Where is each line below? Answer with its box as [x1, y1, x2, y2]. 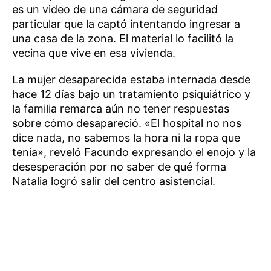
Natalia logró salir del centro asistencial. [12, 175, 215, 188]
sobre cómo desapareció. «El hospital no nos [12, 117, 241, 130]
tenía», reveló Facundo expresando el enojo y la [12, 146, 256, 159]
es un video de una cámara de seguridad [12, 3, 218, 16]
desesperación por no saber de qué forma [12, 160, 226, 174]
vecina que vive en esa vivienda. [12, 47, 175, 60]
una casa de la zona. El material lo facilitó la [12, 32, 233, 45]
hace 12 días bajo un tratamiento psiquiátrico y [12, 88, 250, 101]
